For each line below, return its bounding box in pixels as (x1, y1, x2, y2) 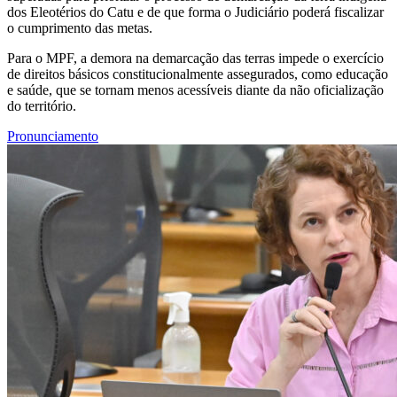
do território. (7, 97, 76, 113)
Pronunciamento (7, 128, 98, 144)
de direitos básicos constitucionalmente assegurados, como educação (7, 66, 388, 82)
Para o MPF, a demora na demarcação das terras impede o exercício (7, 50, 384, 66)
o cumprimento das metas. (7, 19, 152, 35)
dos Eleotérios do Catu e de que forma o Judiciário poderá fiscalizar (7, 4, 384, 19)
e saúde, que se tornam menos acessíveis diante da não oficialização (7, 82, 384, 97)
